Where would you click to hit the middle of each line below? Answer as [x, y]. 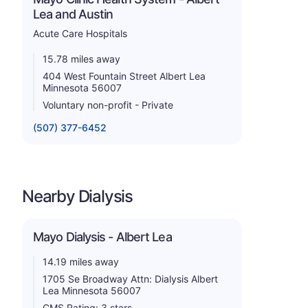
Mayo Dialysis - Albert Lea [102, 236]
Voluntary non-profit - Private [108, 104]
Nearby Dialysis [77, 196]
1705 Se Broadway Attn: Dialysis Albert [130, 278]
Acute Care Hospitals [80, 33]
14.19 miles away [81, 261]
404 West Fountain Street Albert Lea [124, 76]
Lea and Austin [73, 14]
